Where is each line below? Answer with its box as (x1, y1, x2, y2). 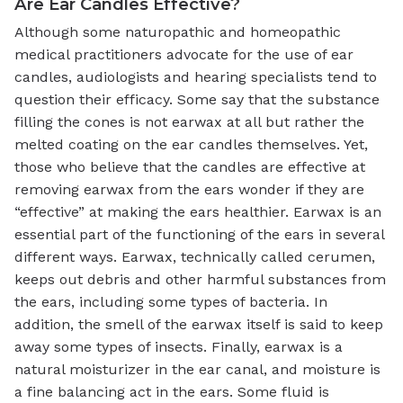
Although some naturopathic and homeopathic (14, 22, 341, 40)
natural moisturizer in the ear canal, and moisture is (14, 360, 381, 378)
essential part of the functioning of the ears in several (14, 225, 384, 243)
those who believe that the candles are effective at (14, 157, 365, 175)
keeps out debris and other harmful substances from (14, 270, 386, 288)
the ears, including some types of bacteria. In (14, 292, 327, 310)
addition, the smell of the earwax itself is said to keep (14, 315, 383, 333)
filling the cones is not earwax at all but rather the (14, 112, 364, 130)
